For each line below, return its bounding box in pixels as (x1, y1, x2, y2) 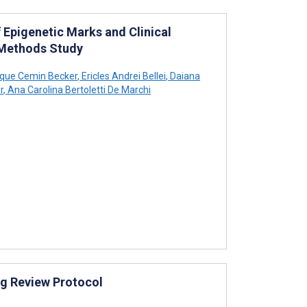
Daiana (168, 70, 200, 82)
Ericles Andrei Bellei (79, 70, 166, 82)
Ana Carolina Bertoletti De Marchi (5, 84, 151, 95)
